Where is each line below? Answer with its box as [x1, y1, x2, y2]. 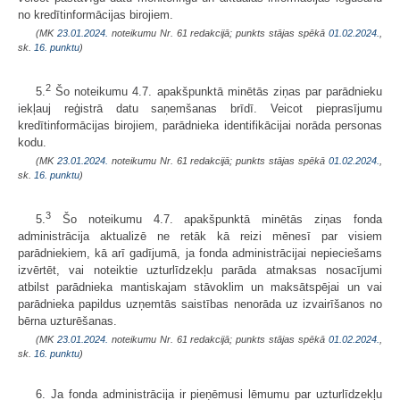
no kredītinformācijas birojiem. [18, 7, 173, 21]
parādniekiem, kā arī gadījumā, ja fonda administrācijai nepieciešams [18, 246, 382, 261]
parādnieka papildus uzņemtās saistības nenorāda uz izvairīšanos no [18, 297, 382, 312]
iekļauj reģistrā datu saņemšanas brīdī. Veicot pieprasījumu [18, 101, 382, 115]
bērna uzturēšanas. [18, 314, 117, 329]
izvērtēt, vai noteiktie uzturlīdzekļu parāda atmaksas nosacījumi [18, 263, 382, 278]
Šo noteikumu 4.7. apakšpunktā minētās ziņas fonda [51, 212, 382, 227]
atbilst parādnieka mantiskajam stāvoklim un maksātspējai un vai [18, 280, 382, 295]
